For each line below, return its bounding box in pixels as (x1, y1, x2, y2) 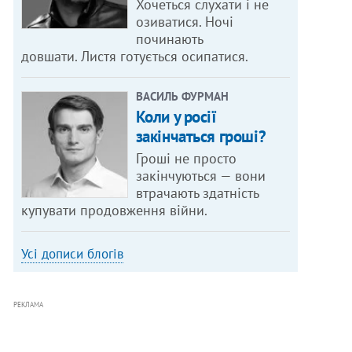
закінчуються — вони (135, 167, 266, 185)
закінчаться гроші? (135, 126, 266, 148)
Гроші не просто (135, 149, 236, 168)
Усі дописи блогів (21, 245, 124, 263)
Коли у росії (135, 106, 217, 128)
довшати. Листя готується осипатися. (21, 47, 249, 66)
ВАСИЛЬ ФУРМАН (135, 89, 229, 104)
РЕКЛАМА (13, 300, 44, 310)
